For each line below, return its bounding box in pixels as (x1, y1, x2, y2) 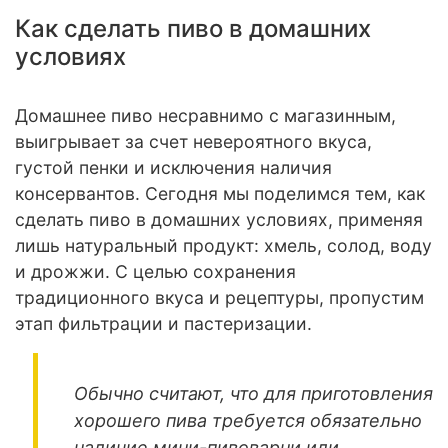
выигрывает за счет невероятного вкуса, (15, 130, 372, 152)
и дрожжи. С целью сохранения (15, 260, 296, 282)
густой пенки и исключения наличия (15, 156, 332, 178)
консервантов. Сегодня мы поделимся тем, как (15, 182, 425, 204)
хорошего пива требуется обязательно (74, 409, 422, 431)
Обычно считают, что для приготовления (74, 382, 433, 404)
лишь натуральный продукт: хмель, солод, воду (15, 234, 432, 256)
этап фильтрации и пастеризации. (15, 312, 312, 334)
